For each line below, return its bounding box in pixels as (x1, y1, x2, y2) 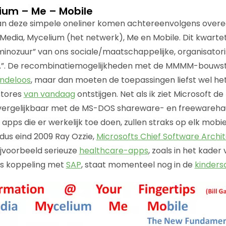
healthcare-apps (79, 144, 148, 156)
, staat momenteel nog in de (81, 158, 195, 171)
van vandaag (23, 88, 75, 100)
